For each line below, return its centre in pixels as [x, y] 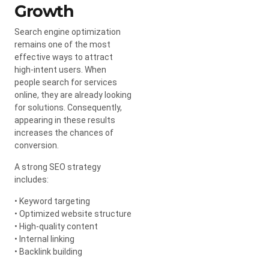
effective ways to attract [64, 57]
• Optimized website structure [73, 213]
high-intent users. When [60, 69]
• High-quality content [56, 226]
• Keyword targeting [52, 201]
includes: [32, 179]
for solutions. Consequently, [68, 107]
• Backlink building [48, 251]
